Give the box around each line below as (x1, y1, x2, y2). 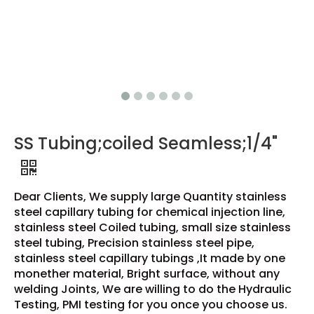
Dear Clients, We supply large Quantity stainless (14, 188, 287, 205)
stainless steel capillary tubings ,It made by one (14, 250, 285, 266)
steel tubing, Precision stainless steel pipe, (14, 234, 254, 251)
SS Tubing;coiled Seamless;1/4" (14, 131, 278, 155)
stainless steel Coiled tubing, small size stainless (14, 219, 291, 235)
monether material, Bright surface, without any (14, 265, 280, 282)
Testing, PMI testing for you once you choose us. (14, 296, 287, 313)
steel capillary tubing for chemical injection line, (14, 203, 285, 220)
